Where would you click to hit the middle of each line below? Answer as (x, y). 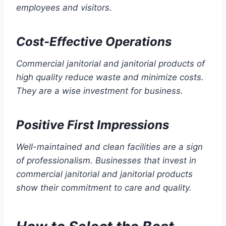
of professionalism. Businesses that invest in (106, 161)
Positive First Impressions (93, 125)
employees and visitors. (64, 8)
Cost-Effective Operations (94, 42)
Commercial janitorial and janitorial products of (110, 64)
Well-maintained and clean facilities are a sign (109, 147)
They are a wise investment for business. (100, 91)
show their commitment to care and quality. (104, 188)
